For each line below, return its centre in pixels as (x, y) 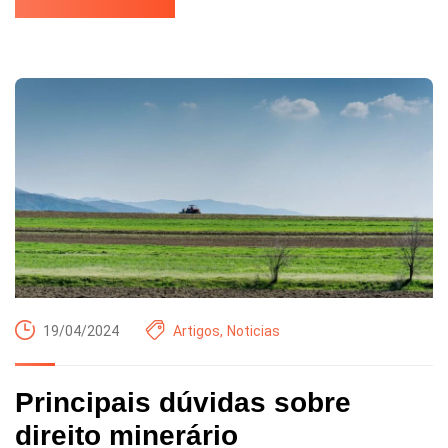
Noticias (253, 331)
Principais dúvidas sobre (183, 402)
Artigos (196, 331)
